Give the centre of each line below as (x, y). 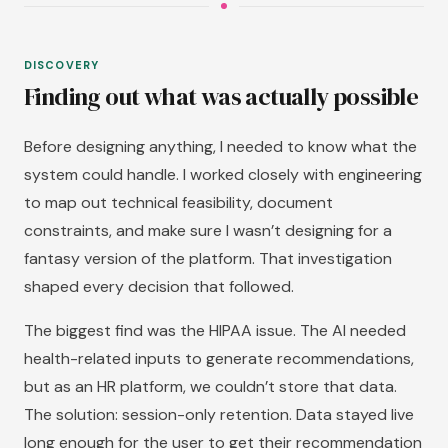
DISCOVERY (61, 65)
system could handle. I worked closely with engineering (223, 174)
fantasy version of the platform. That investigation (208, 258)
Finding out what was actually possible (221, 96)
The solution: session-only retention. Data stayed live (219, 414)
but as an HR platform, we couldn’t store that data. (210, 386)
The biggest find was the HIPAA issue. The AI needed (215, 330)
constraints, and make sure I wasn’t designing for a (208, 230)
